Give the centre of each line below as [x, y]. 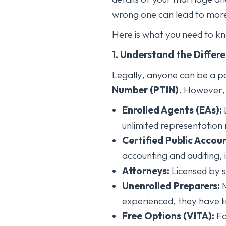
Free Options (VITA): [168, 216]
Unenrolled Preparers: [171, 185]
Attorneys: [146, 170]
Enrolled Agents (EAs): [172, 110]
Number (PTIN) [145, 90]
